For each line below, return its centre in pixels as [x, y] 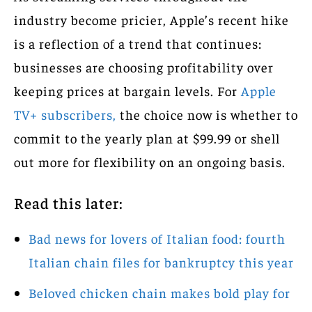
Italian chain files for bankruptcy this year [161, 262]
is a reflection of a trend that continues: [138, 43]
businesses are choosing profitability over [144, 67]
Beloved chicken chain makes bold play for [159, 292]
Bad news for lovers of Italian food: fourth [157, 238]
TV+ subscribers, [65, 114]
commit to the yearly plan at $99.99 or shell [147, 138]
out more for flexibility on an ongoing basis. [150, 161]
